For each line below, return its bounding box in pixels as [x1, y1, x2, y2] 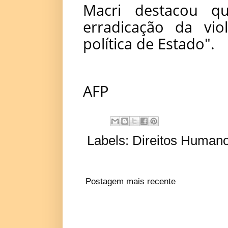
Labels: [87, 132, 132, 148]
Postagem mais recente [85, 176, 176, 186]
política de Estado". [83, 33, 215, 53]
